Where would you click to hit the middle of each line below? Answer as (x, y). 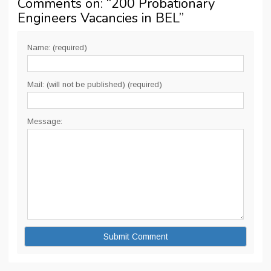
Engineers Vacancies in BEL (98, 18)
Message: (45, 121)
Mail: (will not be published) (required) (95, 84)
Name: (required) (57, 47)
